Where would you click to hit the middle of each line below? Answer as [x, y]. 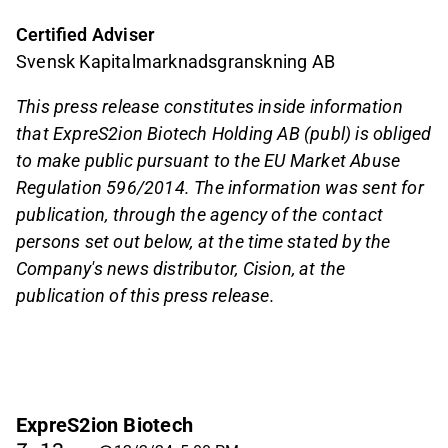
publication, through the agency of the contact [200, 214]
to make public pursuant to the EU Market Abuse [208, 160]
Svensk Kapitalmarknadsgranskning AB [175, 61]
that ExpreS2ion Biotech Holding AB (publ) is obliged [224, 133]
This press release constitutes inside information [209, 106]
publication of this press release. [145, 295]
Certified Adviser [85, 34]
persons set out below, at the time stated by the [203, 241]
